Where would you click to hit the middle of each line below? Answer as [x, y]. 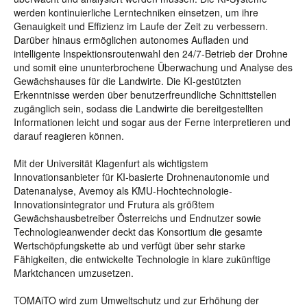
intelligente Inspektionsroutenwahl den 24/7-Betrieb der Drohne [151, 53]
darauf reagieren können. [69, 136]
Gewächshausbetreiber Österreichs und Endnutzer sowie [137, 218]
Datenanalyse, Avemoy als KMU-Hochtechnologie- [123, 191]
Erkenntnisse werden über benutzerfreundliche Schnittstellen [145, 95]
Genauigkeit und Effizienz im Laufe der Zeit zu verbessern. [141, 26]
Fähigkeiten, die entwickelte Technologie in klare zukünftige [142, 259]
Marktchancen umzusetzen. [74, 273]
